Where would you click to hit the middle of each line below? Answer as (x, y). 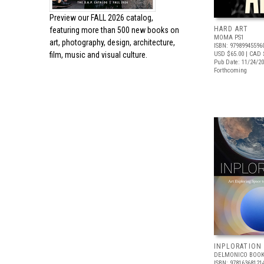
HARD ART (231, 29)
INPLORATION (238, 246)
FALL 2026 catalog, (122, 18)
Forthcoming (230, 70)
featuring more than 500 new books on (114, 30)
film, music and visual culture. (98, 55)
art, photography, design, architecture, (112, 42)
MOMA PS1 (229, 37)
